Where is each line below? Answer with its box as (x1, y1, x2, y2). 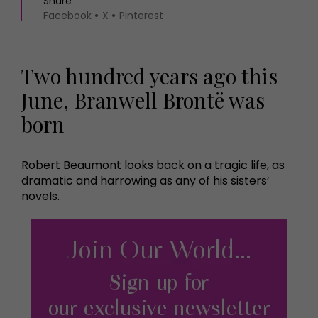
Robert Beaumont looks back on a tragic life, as (21, 157, 285, 174)
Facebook (43, 9, 92, 23)
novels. (21, 188, 60, 205)
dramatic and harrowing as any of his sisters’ (21, 172, 270, 190)
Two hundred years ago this (21, 62, 278, 90)
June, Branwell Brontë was (21, 86, 265, 114)
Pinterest (119, 9, 163, 23)
